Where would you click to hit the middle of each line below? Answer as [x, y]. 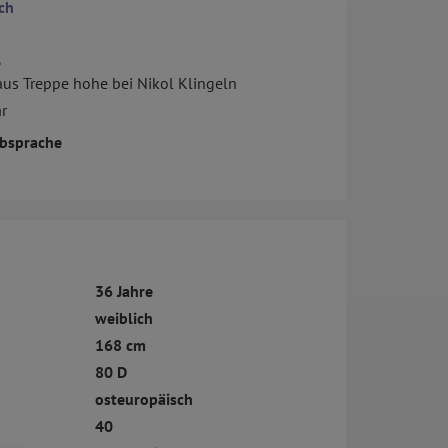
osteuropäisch [143, 399]
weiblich [123, 318]
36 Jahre [123, 291]
